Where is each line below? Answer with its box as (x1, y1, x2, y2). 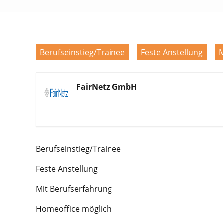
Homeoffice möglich (36, 203, 111, 215)
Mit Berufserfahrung (36, 183, 112, 195)
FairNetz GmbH (76, 81, 137, 93)
